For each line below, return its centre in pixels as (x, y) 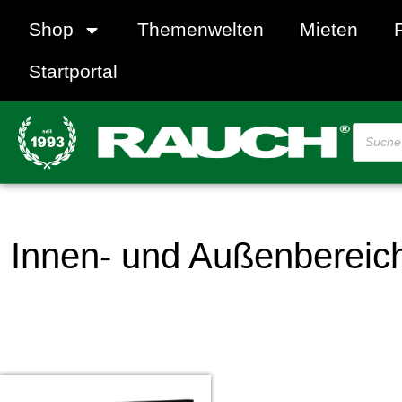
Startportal (73, 71)
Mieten (328, 30)
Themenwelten (200, 30)
